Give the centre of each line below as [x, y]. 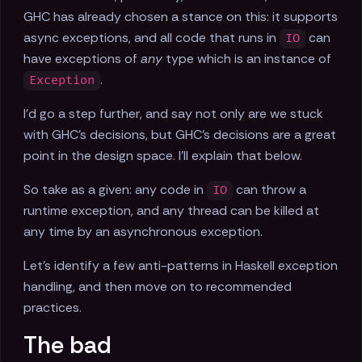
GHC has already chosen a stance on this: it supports [181, 17]
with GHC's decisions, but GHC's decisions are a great [180, 135]
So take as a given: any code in [115, 190]
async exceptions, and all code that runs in [152, 38]
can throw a [270, 190]
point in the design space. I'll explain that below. [163, 156]
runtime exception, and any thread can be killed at [171, 211]
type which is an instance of [247, 59]
